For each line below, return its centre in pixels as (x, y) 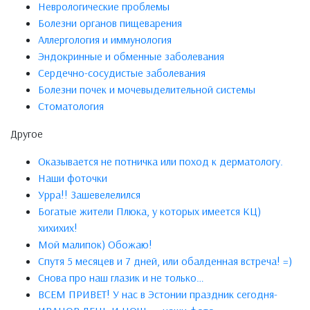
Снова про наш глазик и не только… (121, 278)
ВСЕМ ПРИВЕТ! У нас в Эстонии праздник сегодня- (158, 294)
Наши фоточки (73, 178)
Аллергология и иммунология (105, 40)
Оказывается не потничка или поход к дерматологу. (161, 162)
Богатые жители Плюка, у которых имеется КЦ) (149, 211)
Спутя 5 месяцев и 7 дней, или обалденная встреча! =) (165, 261)
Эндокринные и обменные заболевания (131, 56)
